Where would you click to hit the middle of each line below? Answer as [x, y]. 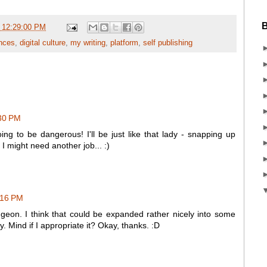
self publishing [168, 43]
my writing [88, 43]
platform [124, 43]
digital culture [43, 43]
